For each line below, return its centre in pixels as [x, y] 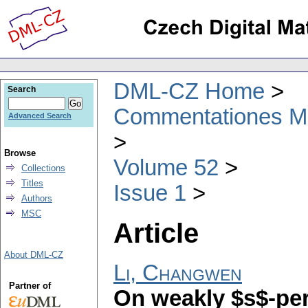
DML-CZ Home [189, 91]
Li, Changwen [178, 273]
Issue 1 [150, 193]
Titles [32, 183]
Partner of [30, 286]
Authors [37, 198]
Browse [20, 153]
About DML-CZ [34, 255]
